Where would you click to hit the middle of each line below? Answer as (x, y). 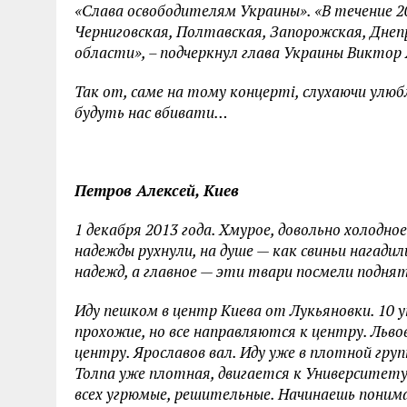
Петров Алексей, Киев (157, 190)
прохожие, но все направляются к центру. (223, 331)
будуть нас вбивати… (151, 112)
